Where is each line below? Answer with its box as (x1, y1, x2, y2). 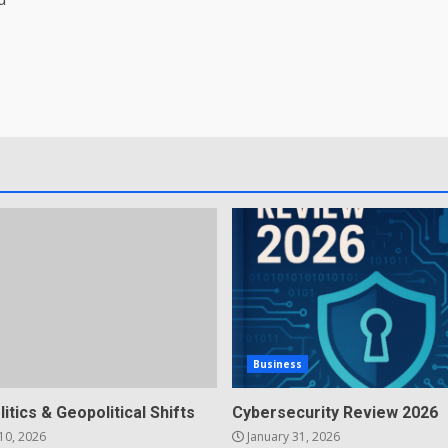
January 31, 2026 (243, 428, 340, 445)
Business (252, 357, 303, 371)
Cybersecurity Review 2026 (231, 403, 438, 422)
